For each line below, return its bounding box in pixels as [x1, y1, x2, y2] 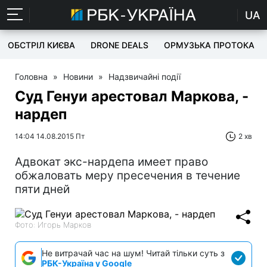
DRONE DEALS [91, 40, 148, 50]
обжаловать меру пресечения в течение [15, 169, 240, 182]
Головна [15, 72, 48, 82]
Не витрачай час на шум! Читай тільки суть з [42, 248, 225, 258]
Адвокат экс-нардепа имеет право [15, 155, 208, 169]
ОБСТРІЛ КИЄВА [8, 40, 75, 50]
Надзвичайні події [108, 72, 181, 82]
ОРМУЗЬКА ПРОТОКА [164, 40, 254, 50]
